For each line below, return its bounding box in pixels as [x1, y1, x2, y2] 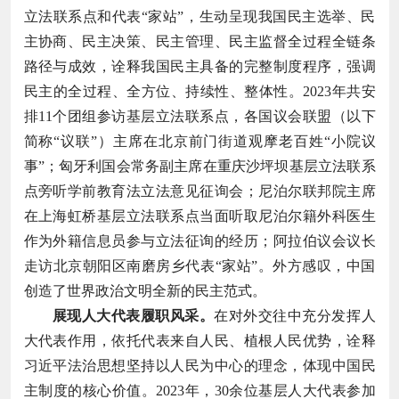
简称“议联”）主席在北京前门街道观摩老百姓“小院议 [23, 133, 376, 149]
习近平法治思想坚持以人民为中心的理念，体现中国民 [23, 357, 376, 373]
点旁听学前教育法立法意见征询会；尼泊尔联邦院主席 [23, 183, 376, 199]
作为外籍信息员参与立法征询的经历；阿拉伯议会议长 [23, 232, 376, 248]
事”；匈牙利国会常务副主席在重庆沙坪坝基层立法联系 [23, 158, 376, 174]
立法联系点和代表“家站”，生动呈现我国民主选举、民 [23, 8, 376, 24]
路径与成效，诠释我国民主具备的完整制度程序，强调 [23, 58, 376, 74]
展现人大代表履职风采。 [52, 307, 215, 323]
